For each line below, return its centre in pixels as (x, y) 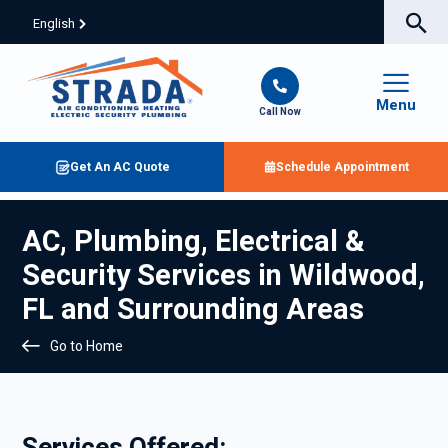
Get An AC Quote (119, 167)
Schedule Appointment (342, 167)
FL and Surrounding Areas (193, 310)
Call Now (280, 111)
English (54, 23)
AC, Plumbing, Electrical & (193, 242)
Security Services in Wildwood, (223, 276)
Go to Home (86, 346)
